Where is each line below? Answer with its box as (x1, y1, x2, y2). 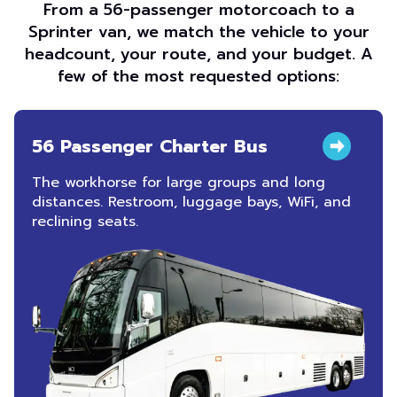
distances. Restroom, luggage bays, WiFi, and (32, 191, 351, 213)
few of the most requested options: (58, 64, 339, 89)
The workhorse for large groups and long (32, 172, 325, 193)
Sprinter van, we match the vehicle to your (27, 19, 370, 44)
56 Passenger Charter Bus (32, 133, 274, 160)
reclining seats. (32, 211, 138, 232)
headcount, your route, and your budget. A (24, 42, 373, 66)
